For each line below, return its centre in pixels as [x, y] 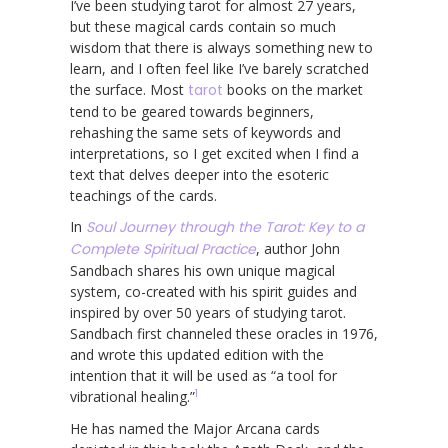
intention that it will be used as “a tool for [203, 375]
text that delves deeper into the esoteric [199, 174]
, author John [298, 248]
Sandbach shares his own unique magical [202, 270]
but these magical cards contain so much [203, 26]
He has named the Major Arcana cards [195, 428]
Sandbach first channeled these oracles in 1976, [224, 333]
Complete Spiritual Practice [163, 248]
